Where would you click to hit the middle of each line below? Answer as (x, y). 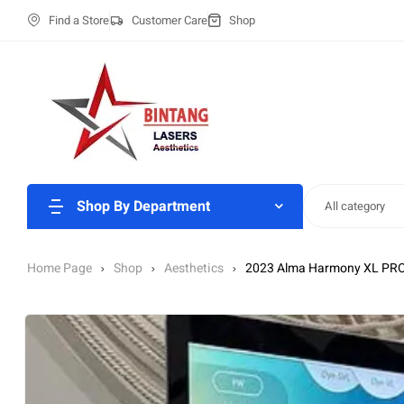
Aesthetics (194, 268)
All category (354, 206)
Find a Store (78, 20)
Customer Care (169, 20)
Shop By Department (143, 206)
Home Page (60, 268)
